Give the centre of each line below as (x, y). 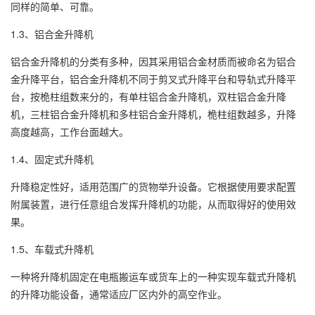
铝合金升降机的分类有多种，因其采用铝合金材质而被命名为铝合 (153, 61)
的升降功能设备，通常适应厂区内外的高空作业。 (119, 294)
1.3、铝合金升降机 (52, 33)
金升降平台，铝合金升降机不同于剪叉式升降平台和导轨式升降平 (153, 78)
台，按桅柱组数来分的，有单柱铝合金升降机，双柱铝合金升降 (148, 96)
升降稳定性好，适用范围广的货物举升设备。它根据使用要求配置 (153, 186)
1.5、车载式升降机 (52, 249)
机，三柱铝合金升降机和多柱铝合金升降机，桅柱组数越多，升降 (153, 114)
